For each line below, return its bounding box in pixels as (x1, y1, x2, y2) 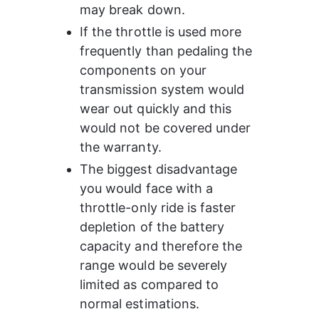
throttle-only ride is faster (80, 200, 240, 215)
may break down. (80, 2, 185, 17)
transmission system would (80, 82, 249, 97)
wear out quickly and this (80, 101, 236, 116)
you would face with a (80, 181, 217, 196)
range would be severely (80, 258, 231, 273)
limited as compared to (80, 277, 223, 292)
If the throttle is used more (80, 24, 246, 39)
